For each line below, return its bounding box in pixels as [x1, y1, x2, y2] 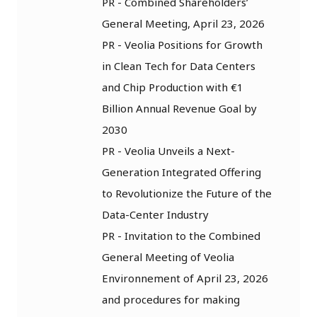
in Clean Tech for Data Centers [102, 58, 255, 73]
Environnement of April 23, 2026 [102, 270, 268, 285]
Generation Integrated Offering [102, 164, 261, 179]
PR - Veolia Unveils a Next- [102, 143, 235, 158]
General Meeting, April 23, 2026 [102, 16, 265, 30]
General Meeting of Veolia [102, 249, 234, 264]
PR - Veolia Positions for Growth [102, 37, 263, 52]
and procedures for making [102, 292, 240, 306]
